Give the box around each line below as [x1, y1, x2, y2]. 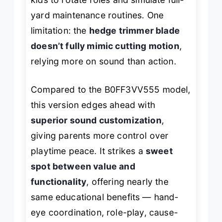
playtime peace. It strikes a [31, 146, 146, 157]
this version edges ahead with [31, 100, 155, 111]
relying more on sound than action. [31, 55, 176, 66]
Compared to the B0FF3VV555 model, [31, 84, 191, 95]
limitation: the [31, 25, 89, 36]
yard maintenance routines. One [31, 9, 164, 20]
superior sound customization [31, 115, 162, 126]
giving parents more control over [31, 130, 169, 141]
